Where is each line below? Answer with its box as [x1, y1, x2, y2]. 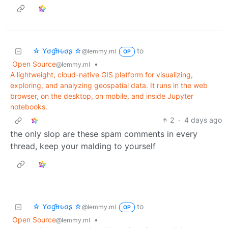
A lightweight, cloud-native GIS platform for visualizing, [10, 70, 193, 79]
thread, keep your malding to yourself [10, 141, 156, 152]
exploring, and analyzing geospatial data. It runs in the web [10, 81, 208, 90]
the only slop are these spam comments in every [10, 129, 197, 139]
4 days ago [184, 116, 222, 125]
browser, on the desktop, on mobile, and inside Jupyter [10, 92, 193, 101]
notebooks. [10, 102, 47, 111]
